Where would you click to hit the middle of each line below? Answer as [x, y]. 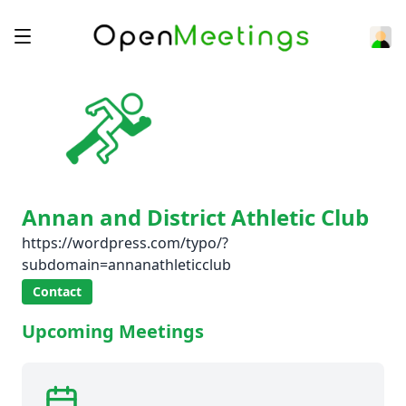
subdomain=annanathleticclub [126, 265]
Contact [57, 291]
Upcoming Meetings [113, 331]
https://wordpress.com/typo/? [125, 243]
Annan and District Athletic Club [195, 217]
